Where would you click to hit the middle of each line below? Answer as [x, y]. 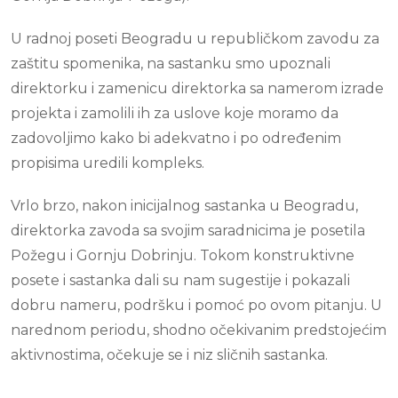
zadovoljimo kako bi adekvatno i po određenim [176, 138]
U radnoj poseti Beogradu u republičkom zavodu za [195, 38]
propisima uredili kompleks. [107, 163]
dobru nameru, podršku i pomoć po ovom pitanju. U [196, 305]
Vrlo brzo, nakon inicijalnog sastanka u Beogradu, [184, 205]
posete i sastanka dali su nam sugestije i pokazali [180, 280]
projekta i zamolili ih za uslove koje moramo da [175, 113]
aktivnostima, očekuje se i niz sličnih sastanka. [169, 354]
